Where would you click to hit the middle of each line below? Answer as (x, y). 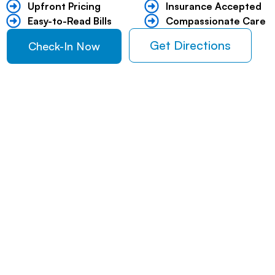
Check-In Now (64, 46)
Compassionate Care (216, 21)
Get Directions (190, 45)
